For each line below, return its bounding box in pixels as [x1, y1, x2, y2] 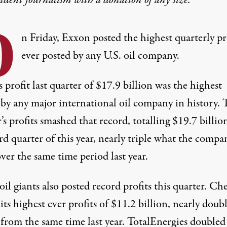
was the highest [155, 77, 222, 94]
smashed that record [40, 112, 128, 129]
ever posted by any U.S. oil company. [21, 47, 179, 64]
